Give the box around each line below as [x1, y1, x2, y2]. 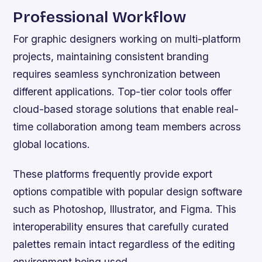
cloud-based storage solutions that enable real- [13, 103, 239, 116]
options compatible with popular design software [13, 185, 243, 198]
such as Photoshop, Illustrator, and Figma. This [13, 203, 237, 216]
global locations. [13, 138, 91, 151]
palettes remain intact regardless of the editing [13, 238, 236, 251]
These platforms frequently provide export [13, 168, 213, 181]
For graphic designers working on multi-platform [13, 33, 242, 46]
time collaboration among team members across [13, 120, 242, 133]
